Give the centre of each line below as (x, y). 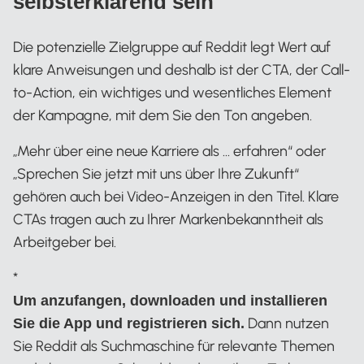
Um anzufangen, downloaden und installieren (170, 301)
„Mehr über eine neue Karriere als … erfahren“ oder (169, 151)
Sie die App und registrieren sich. (129, 323)
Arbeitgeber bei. (65, 242)
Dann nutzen (287, 323)
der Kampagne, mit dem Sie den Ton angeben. (162, 115)
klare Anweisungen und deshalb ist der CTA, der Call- (182, 70)
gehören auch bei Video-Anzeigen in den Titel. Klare (176, 197)
